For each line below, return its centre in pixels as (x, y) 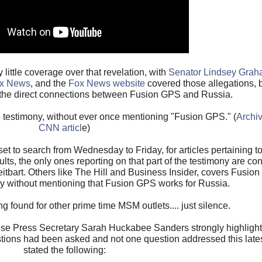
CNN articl (60, 128)
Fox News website (106, 84)
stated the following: (64, 250)
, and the (49, 84)
